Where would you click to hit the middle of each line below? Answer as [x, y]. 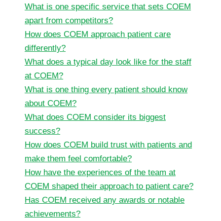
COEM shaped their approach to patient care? [109, 186]
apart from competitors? [69, 20]
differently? [45, 48]
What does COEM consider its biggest [95, 117]
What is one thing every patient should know [106, 89]
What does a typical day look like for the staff [108, 62]
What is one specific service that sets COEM [108, 6]
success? [42, 131]
